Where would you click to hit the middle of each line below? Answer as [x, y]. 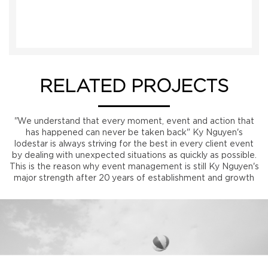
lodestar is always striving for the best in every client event [134, 144]
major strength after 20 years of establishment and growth [134, 178]
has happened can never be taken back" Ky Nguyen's [134, 133]
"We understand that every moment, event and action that [134, 121]
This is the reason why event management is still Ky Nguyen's [134, 167]
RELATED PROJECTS [134, 87]
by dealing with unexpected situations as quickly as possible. [134, 156]
